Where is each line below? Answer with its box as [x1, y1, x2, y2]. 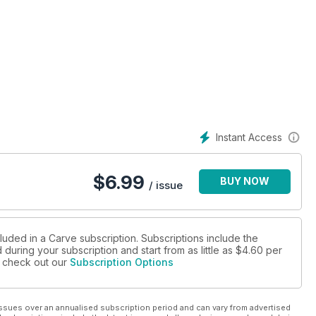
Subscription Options [70, 256, 174, 269]
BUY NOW [220, 175, 269, 188]
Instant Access [216, 131, 282, 143]
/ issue [149, 178, 183, 193]
